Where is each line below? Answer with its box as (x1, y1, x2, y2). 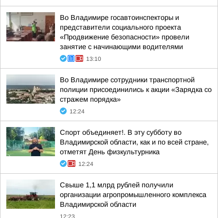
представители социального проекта (60, 23, 181, 31)
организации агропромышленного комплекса (60, 191, 206, 199)
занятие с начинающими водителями (60, 43, 183, 51)
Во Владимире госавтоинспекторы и (60, 14, 179, 21)
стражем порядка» (60, 95, 121, 103)
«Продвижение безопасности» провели (60, 33, 189, 41)
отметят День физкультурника (60, 148, 160, 156)
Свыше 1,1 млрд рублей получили (60, 181, 173, 189)
